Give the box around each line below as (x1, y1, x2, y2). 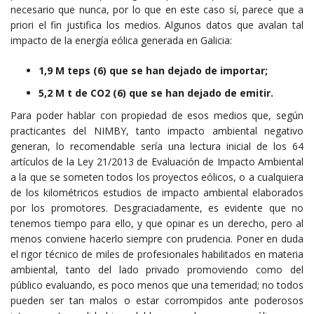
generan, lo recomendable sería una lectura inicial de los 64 (11, 139, 303, 153)
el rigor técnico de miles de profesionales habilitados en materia (11, 247, 303, 261)
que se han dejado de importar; (109, 63, 271, 77)
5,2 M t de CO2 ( (39, 86, 117, 100)
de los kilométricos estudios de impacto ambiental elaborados (11, 185, 303, 199)
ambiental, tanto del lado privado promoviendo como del (11, 262, 303, 276)
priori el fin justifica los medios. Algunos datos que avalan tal (11, 18, 303, 32)
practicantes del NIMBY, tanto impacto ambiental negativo (11, 123, 303, 137)
